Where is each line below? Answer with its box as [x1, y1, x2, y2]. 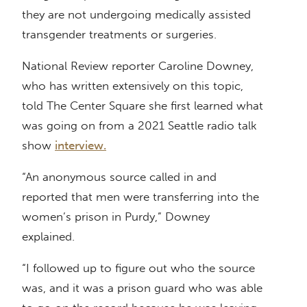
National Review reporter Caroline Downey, [22, 59, 254, 73]
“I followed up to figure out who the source [22, 261, 255, 275]
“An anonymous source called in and [22, 170, 217, 184]
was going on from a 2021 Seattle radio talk [22, 119, 257, 133]
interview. [55, 138, 106, 153]
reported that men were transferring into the [22, 190, 259, 204]
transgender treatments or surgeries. [22, 27, 217, 42]
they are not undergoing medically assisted [22, 8, 251, 22]
